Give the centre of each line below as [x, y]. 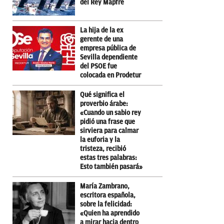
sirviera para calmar [109, 130]
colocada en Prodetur [110, 75]
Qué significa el [102, 94]
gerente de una [101, 39]
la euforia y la [100, 139]
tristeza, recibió [103, 148]
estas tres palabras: [108, 157]
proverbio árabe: [104, 103]
